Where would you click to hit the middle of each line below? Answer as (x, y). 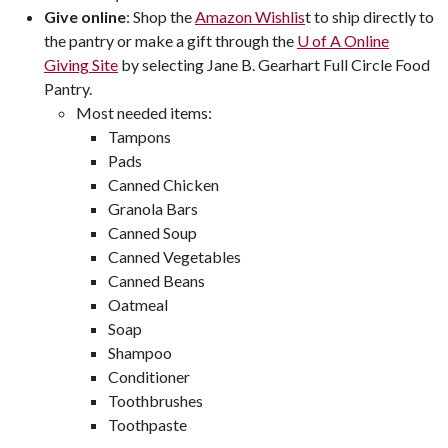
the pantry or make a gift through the (170, 40)
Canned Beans (156, 280)
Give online (85, 16)
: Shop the (160, 16)
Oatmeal (138, 304)
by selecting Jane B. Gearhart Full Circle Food (274, 64)
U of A (319, 40)
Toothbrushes (155, 400)
